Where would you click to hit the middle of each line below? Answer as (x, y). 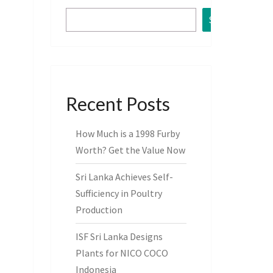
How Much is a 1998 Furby (127, 133)
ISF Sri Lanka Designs (119, 236)
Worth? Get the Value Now (130, 150)
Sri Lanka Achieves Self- (124, 177)
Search (223, 19)
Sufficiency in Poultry (119, 193)
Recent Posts (118, 104)
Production (99, 210)
